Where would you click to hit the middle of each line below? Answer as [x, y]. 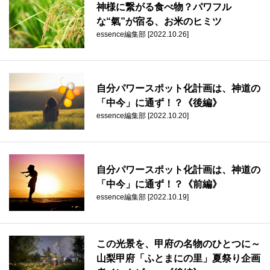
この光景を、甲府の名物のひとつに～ [178, 244]
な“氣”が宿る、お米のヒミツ [159, 22]
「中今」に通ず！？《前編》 [159, 184]
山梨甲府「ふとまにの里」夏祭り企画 [178, 259]
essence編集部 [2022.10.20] [143, 116]
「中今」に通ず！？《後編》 [159, 103]
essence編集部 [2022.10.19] [143, 197]
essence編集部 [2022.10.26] [143, 35]
